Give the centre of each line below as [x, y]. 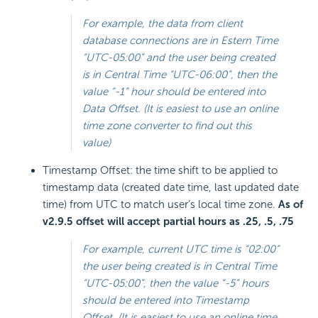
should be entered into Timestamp [166, 301]
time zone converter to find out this [167, 126]
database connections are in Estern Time [180, 41]
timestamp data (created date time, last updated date [171, 188]
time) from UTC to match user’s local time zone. [160, 205]
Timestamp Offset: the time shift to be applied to [160, 171]
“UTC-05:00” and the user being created [179, 58]
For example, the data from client [163, 24]
